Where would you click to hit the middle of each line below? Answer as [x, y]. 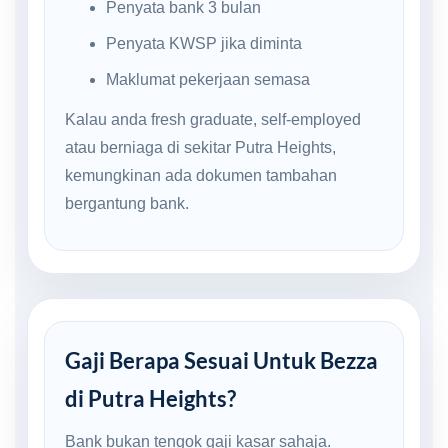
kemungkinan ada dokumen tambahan [201, 175]
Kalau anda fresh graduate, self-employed [213, 119]
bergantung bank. [127, 203]
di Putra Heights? [150, 398]
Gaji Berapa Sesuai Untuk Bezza [221, 360]
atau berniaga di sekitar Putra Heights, [200, 147]
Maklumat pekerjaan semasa [207, 79]
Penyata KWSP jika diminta [203, 43]
